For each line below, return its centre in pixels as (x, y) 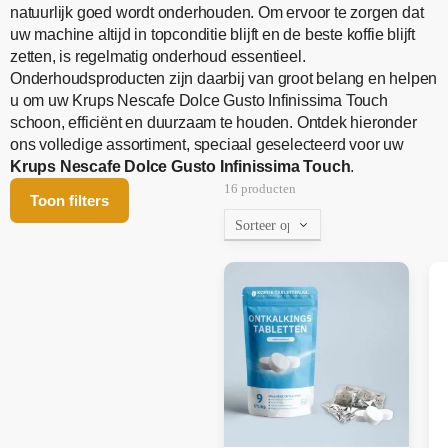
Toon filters (69, 201)
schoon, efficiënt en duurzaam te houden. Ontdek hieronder (213, 123)
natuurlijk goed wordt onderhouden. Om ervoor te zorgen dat (217, 13)
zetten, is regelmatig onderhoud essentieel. (158, 57)
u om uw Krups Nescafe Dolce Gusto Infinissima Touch (199, 101)
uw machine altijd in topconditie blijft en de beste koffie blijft (212, 35)
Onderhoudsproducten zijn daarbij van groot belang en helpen (224, 79)
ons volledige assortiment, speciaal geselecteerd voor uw (207, 145)
